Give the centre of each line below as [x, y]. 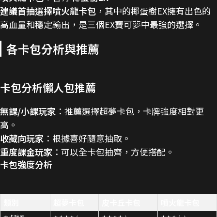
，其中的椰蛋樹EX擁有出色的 [153, 11]
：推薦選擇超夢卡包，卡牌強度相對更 [130, 111]
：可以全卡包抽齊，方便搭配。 [113, 152]
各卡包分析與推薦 [53, 49]
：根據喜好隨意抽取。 [87, 138]
